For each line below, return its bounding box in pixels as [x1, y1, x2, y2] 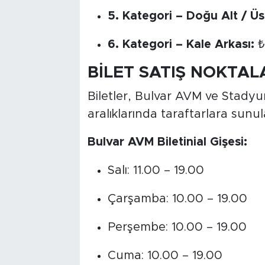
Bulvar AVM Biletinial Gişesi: [87, 136, 247, 148]
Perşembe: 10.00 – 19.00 [107, 221, 247, 234]
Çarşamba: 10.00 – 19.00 [107, 193, 247, 205]
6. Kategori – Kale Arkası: [107, 38, 254, 50]
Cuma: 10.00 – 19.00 [107, 250, 222, 262]
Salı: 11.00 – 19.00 [107, 164, 204, 177]
